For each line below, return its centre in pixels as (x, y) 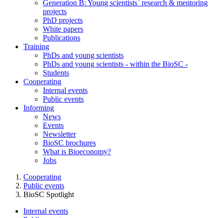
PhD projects (63, 20)
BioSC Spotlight (49, 194)
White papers (63, 29)
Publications (62, 38)
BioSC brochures (69, 143)
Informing (39, 108)
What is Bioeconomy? (77, 152)
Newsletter (59, 134)
